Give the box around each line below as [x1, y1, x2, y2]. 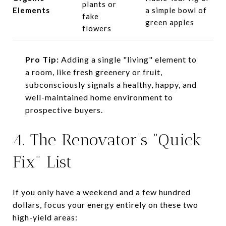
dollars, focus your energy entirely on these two [13, 199, 198, 209]
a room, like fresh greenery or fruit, [25, 67, 162, 77]
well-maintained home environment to [25, 92, 173, 102]
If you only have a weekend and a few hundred [13, 187, 191, 197]
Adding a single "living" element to [59, 54, 197, 64]
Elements [13, 5, 50, 15]
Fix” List [13, 152, 72, 172]
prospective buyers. [25, 104, 103, 115]
